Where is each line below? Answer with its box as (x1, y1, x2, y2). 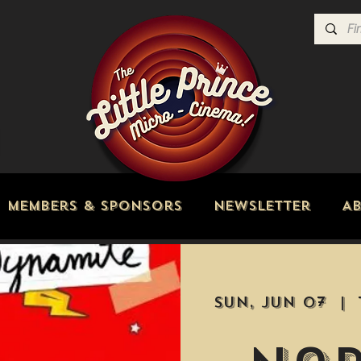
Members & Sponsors (6, 197, 182, 215)
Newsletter (213, 197, 310, 215)
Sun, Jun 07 (214, 293, 327, 313)
